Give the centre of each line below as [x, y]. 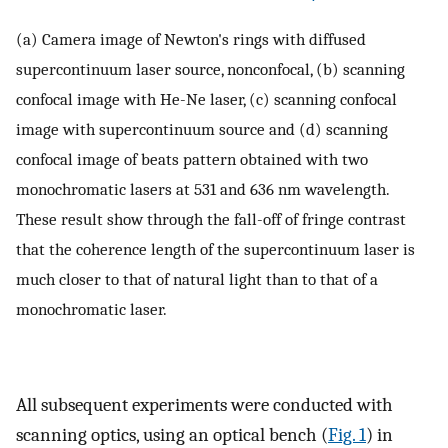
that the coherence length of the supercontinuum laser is [215, 248]
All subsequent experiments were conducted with [204, 404]
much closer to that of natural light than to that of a [197, 278]
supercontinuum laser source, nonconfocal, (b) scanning [210, 68]
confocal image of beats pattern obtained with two [192, 158]
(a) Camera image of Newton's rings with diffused [191, 38]
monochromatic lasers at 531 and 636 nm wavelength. [202, 188]
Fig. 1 [347, 434]
